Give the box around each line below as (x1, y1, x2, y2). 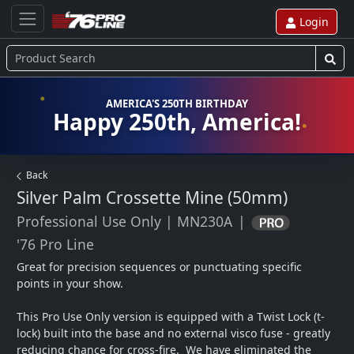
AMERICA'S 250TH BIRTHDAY (106, 96, 248, 111)
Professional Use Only (17, 212, 161, 231)
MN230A (177, 212, 232, 231)
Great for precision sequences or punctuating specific (17, 259, 302, 275)
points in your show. (17, 276, 130, 292)
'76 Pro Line (17, 235, 94, 254)
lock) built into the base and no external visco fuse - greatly (17, 326, 330, 341)
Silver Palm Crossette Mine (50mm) (17, 186, 288, 209)
